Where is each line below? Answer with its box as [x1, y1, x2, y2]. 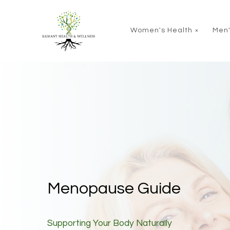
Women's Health [130, 27, 193, 34]
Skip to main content [10, 5, 81, 13]
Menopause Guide [47, 180, 181, 198]
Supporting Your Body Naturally [47, 219, 172, 228]
